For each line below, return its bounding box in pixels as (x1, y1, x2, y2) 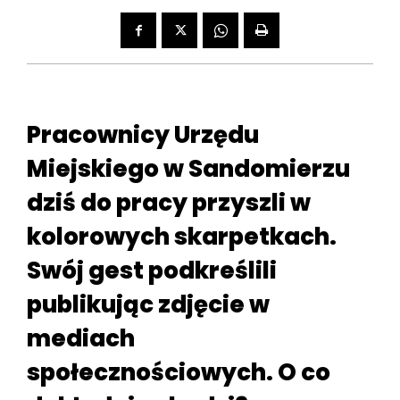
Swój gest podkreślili (27, 254, 277, 287)
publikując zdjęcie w (27, 288, 270, 321)
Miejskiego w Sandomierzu (27, 153, 350, 186)
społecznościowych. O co (27, 356, 330, 389)
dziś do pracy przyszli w (27, 187, 311, 220)
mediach (27, 322, 135, 355)
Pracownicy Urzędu (27, 119, 259, 152)
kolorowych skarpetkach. (27, 221, 337, 254)
